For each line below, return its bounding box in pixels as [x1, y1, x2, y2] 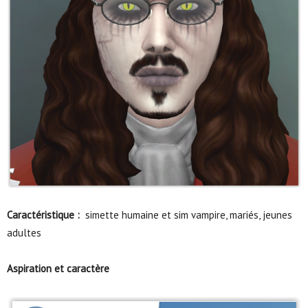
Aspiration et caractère [7, 262, 109, 276]
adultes [7, 226, 41, 240]
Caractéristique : [7, 208, 80, 222]
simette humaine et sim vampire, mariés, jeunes [80, 208, 292, 222]
